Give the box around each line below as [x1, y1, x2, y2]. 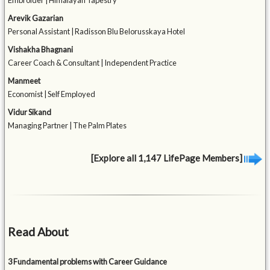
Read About [8, 225, 69, 239]
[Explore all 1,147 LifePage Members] [90, 152, 244, 164]
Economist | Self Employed [8, 89, 96, 99]
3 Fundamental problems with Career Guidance [8, 257, 168, 267]
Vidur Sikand [8, 107, 52, 118]
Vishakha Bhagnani [8, 45, 74, 55]
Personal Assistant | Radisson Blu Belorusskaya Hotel [8, 27, 186, 37]
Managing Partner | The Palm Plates [8, 121, 127, 131]
